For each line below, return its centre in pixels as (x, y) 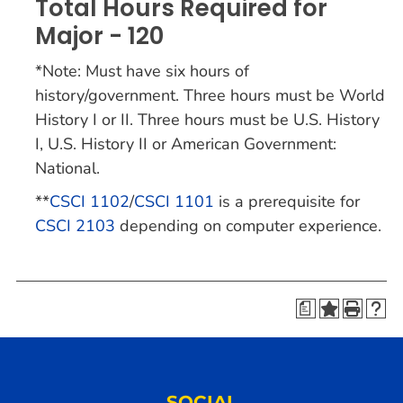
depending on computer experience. (248, 226)
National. (67, 168)
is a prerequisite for (287, 201)
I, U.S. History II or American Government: (186, 144)
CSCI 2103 (75, 226)
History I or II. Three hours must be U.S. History (207, 120)
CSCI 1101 (174, 201)
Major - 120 (99, 36)
